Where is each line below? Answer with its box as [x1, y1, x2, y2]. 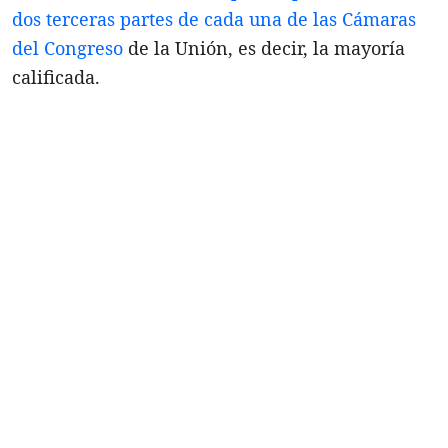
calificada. [12, 64, 100, 89]
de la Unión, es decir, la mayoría [123, 35, 405, 60]
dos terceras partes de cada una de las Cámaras [12, 6, 416, 31]
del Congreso [12, 35, 123, 60]
